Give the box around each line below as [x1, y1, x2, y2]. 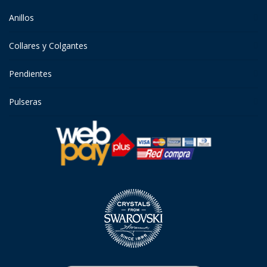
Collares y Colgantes [9, 39, 88, 51]
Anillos [9, 11, 34, 23]
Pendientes [9, 67, 52, 79]
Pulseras [9, 95, 42, 107]
